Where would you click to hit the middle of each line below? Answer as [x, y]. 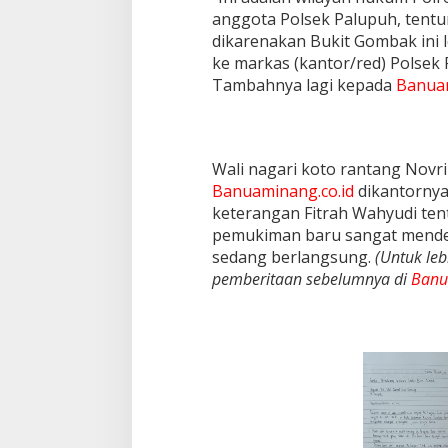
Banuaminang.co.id [282, 191]
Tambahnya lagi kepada [303, 85]
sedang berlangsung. [293, 257]
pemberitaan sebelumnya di [311, 279]
